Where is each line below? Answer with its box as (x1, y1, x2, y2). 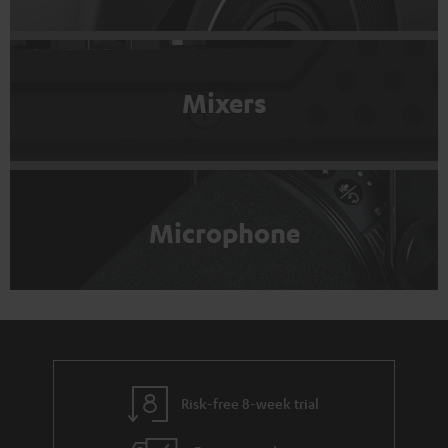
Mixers (181, 87, 267, 119)
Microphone (148, 217, 300, 249)
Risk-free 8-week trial (181, 393, 320, 412)
